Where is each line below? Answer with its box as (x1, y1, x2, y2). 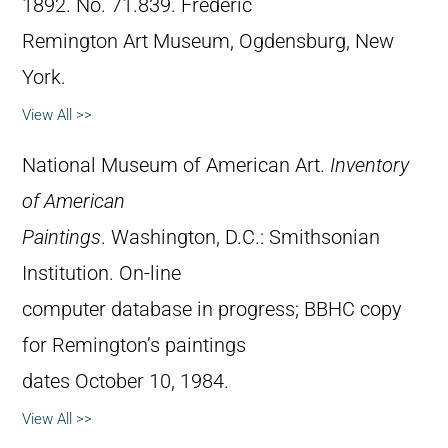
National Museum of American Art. (22, 154, 330, 178)
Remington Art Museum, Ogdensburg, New (22, 30, 394, 54)
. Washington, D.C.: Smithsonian (101, 226, 380, 250)
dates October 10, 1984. (22, 370, 229, 394)
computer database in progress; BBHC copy (22, 298, 402, 322)
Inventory (330, 154, 409, 178)
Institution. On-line (22, 262, 181, 286)
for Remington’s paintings (22, 334, 246, 358)
